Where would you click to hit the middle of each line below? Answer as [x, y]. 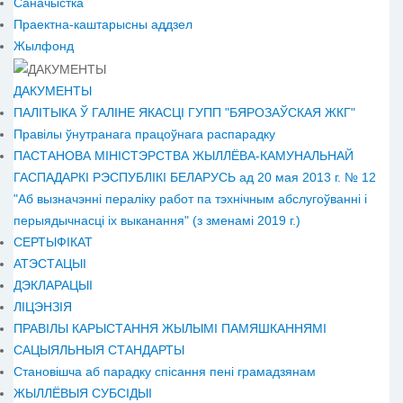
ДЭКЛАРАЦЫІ [53, 285]
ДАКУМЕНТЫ [53, 90]
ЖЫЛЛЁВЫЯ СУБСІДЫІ [83, 393]
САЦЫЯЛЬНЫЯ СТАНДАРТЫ [99, 349]
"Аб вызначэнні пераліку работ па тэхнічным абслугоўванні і [190, 198]
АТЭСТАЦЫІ [50, 263]
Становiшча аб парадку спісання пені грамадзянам [165, 371]
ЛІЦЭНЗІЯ [43, 306]
